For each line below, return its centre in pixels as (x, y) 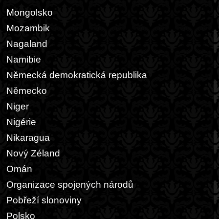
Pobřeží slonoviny (44, 200)
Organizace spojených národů (70, 185)
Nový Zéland (33, 153)
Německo (27, 91)
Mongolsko (30, 12)
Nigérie (21, 122)
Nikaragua (28, 138)
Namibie (24, 59)
